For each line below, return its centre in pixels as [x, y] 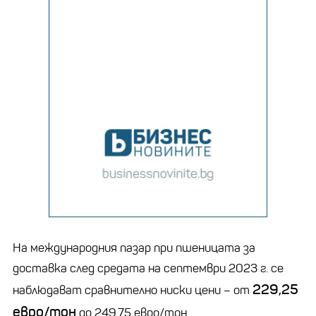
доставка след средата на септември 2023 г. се [148, 268]
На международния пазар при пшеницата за [134, 248]
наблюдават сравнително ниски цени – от [133, 290]
